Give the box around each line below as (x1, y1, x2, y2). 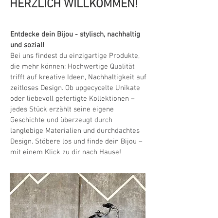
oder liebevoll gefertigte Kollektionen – (10, 94, 135, 103)
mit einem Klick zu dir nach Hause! (10, 147, 121, 157)
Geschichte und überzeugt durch (10, 115, 112, 125)
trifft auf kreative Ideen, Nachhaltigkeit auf (10, 73, 146, 82)
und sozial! (10, 40, 44, 50)
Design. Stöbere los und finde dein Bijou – (10, 137, 143, 146)
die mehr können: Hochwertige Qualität (10, 62, 135, 71)
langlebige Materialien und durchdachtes (10, 126, 140, 135)
